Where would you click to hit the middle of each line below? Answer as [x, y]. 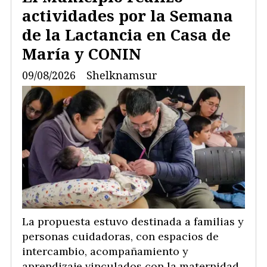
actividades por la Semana [128, 16]
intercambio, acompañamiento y [105, 252]
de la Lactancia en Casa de [126, 35]
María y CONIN [82, 54]
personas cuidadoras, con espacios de [120, 237]
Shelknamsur [122, 75]
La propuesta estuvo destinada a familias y [133, 222]
